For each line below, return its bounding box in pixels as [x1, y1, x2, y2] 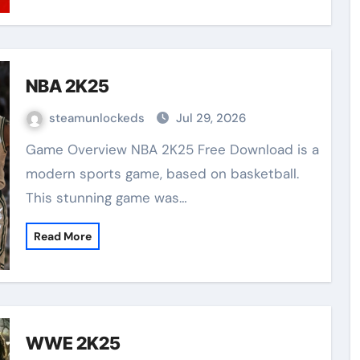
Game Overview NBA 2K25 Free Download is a [25, 140, 36, 158]
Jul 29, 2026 [175, 109, 246, 126]
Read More [33, 228, 92, 243]
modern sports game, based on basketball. [25, 164, 299, 182]
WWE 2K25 [25, 332, 121, 354]
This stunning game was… [25, 188, 187, 207]
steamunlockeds [48, 109, 148, 126]
